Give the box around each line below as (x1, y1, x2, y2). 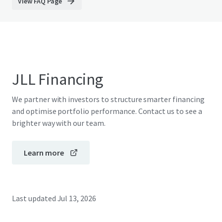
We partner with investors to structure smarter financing (12, 94, 205, 104)
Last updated (12, 193, 56, 203)
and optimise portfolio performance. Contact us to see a (12, 106, 202, 116)
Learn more (24, 148, 64, 158)
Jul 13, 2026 (57, 193, 97, 203)
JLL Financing (12, 69, 103, 89)
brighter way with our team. (12, 118, 106, 128)
